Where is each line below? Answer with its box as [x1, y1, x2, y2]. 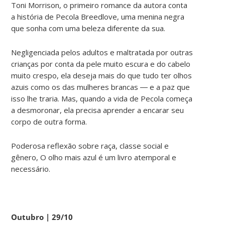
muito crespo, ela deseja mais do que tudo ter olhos [11, 70, 192, 80]
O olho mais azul [40, 152, 97, 162]
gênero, [11, 152, 41, 162]
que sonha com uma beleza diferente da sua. [11, 23, 166, 33]
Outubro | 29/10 [11, 211, 73, 222]
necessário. [11, 163, 51, 174]
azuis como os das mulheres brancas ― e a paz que [11, 81, 190, 92]
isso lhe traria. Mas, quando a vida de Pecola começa [11, 93, 193, 103]
